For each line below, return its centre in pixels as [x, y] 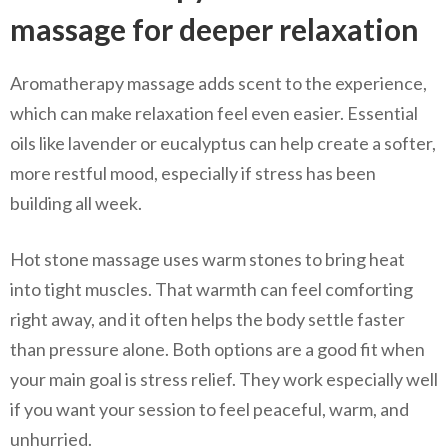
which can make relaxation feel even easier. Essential [214, 112]
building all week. [76, 202]
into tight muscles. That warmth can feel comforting [211, 288]
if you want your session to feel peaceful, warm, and [209, 408]
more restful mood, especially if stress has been [193, 172]
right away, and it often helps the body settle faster [207, 318]
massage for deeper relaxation [214, 28]
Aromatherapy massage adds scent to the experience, [218, 82]
